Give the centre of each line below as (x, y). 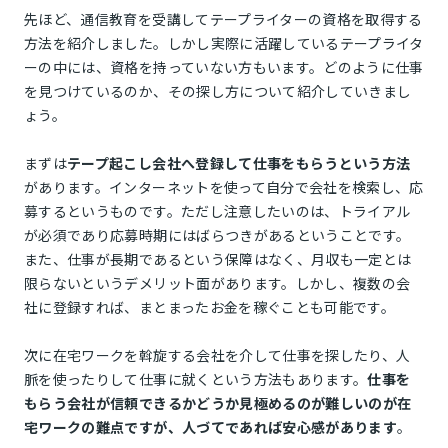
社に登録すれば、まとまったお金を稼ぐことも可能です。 (210, 307)
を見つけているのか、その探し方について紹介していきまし (218, 91)
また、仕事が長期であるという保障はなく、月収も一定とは (218, 259)
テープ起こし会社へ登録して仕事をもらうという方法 (239, 163)
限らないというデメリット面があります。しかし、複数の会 (217, 283)
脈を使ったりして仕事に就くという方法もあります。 (196, 379)
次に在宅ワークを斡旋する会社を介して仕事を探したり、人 (217, 355)
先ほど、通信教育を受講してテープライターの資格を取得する (223, 19)
